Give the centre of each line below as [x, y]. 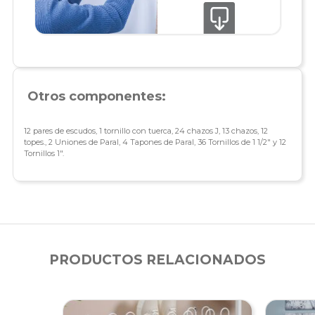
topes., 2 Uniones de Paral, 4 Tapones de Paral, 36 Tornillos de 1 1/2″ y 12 [155, 142]
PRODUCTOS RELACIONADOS [157, 260]
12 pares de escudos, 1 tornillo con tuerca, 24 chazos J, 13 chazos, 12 [146, 131]
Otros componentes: [96, 97]
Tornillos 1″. [44, 154]
